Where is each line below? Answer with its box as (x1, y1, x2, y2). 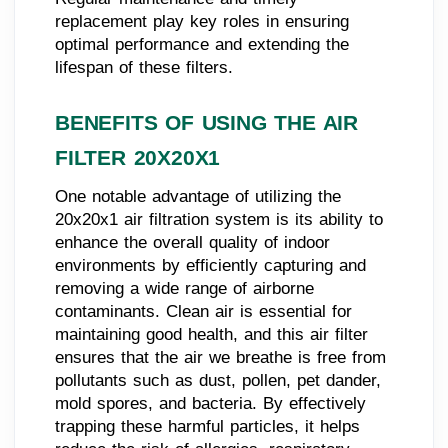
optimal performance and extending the (55, 34, 349, 54)
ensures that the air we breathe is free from (55, 347, 386, 367)
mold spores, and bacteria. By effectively (55, 393, 366, 413)
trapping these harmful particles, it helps (55, 416, 360, 436)
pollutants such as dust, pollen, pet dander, (55, 370, 381, 390)
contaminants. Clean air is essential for (55, 301, 352, 321)
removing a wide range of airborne (55, 278, 314, 298)
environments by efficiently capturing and (55, 255, 366, 275)
